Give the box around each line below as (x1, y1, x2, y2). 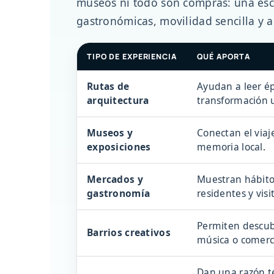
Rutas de (87, 79, 130, 93)
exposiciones (87, 139, 151, 154)
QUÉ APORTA (197, 51, 251, 62)
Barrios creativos (87, 225, 171, 239)
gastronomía (87, 186, 150, 200)
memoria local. (197, 139, 265, 154)
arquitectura (87, 93, 149, 107)
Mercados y (87, 172, 143, 186)
